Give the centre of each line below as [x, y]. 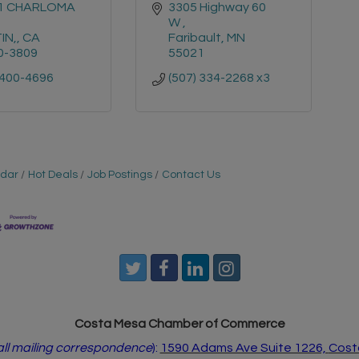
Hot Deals [53, 175]
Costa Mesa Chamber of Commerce [179, 324]
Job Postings [120, 175]
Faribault [195, 38]
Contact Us [191, 175]
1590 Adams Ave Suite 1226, [244, 348]
